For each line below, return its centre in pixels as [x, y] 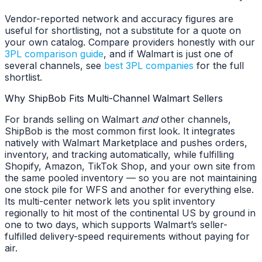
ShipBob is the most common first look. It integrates [120, 131]
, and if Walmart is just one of [168, 54]
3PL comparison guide [54, 54]
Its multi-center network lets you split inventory [110, 201]
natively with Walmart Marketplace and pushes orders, [126, 143]
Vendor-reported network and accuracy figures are [119, 19]
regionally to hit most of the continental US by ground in [130, 213]
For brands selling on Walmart [73, 120]
